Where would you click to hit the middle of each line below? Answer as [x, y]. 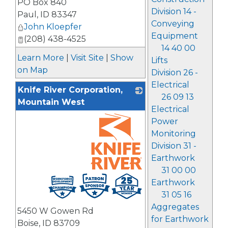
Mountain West [51, 102]
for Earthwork [180, 219]
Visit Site [87, 58]
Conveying [173, 24]
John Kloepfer [53, 27]
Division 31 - [174, 146]
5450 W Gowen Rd [55, 211]
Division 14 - [174, 11]
